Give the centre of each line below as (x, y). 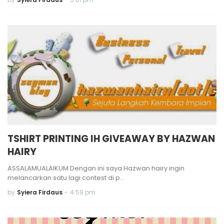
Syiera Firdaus (40, 192)
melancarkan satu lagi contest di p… (66, 178)
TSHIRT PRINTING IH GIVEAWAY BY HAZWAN (111, 139)
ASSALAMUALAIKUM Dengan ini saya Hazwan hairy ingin (96, 168)
